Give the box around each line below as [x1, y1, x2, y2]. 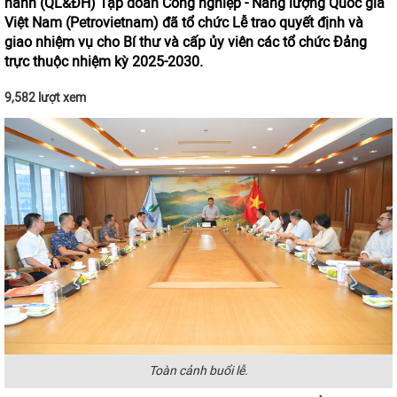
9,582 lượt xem [4, 90, 86, 105]
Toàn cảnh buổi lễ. [149, 363, 248, 378]
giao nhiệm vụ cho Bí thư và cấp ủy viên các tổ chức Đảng [4, 34, 367, 51]
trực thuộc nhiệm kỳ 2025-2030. [4, 53, 203, 70]
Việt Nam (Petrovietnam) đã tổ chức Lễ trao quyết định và [4, 14, 363, 31]
